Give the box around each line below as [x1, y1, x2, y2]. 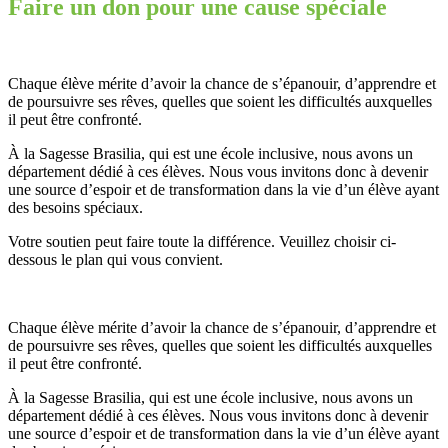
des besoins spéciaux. [8, 198, 143, 216]
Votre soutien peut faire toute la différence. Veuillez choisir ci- [8, 232, 396, 250]
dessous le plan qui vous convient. [8, 250, 223, 268]
